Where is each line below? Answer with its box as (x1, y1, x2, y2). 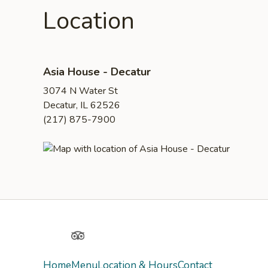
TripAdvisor (70, 229, 127, 243)
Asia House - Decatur (43, 65, 151, 79)
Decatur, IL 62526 (43, 99, 120, 112)
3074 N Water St (43, 84, 118, 98)
